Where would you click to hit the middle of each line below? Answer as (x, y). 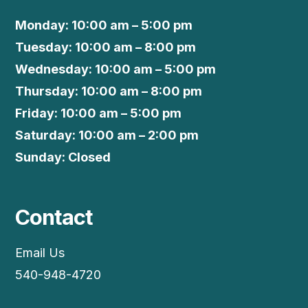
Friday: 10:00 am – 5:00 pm (99, 113)
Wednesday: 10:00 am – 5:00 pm (116, 69)
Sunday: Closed (63, 157)
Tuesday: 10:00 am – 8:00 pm (106, 47)
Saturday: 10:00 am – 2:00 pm (107, 135)
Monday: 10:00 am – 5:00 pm (104, 25)
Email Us (40, 253)
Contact (54, 217)
